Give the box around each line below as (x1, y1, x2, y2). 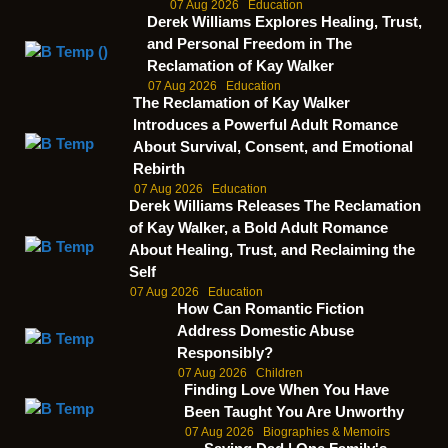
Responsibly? (176, 344, 273, 362)
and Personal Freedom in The (147, 35, 353, 53)
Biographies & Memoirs (263, 425, 391, 440)
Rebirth (132, 160, 185, 178)
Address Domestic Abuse (176, 322, 354, 340)
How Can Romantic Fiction (176, 300, 364, 318)
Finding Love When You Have (184, 381, 390, 399)
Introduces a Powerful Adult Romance (132, 116, 398, 134)
